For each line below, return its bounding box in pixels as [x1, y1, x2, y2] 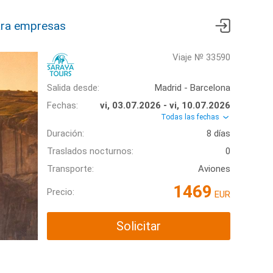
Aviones [198, 163, 230, 175]
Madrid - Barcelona [155, 82, 230, 93]
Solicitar [116, 219, 161, 234]
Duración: [47, 128, 84, 140]
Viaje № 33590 [172, 52, 230, 63]
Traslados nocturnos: [47, 146, 133, 157]
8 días [207, 128, 230, 140]
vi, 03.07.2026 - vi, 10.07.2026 [100, 100, 230, 111]
